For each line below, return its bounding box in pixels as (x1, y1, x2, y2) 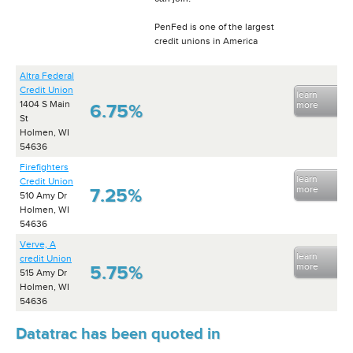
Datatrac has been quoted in (16, 324, 221, 342)
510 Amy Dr (20, 190, 67, 201)
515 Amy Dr (20, 267, 67, 278)
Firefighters (20, 162, 69, 173)
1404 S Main (20, 98, 70, 110)
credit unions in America (154, 35, 258, 46)
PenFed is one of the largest (154, 21, 274, 32)
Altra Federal (20, 70, 74, 81)
